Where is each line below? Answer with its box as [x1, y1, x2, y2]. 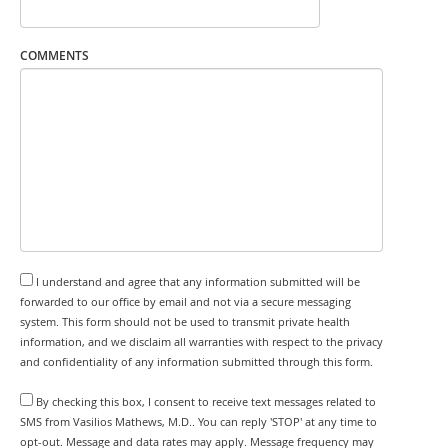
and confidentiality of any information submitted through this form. [20, 354, 373, 369]
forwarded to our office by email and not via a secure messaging [20, 294, 351, 309]
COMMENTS [20, 46, 89, 64]
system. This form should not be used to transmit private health [20, 314, 350, 329]
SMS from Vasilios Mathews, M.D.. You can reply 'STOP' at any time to [20, 414, 377, 429]
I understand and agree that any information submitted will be [36, 274, 360, 289]
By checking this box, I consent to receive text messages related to [36, 394, 376, 409]
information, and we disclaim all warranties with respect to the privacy [20, 334, 383, 349]
